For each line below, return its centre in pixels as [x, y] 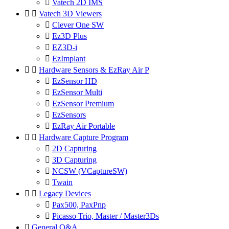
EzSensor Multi [77, 92]
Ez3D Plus [70, 36]
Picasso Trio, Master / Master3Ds [106, 216]
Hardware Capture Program [84, 137]
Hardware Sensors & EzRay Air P [94, 70]
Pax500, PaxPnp [79, 204]
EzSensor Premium [83, 103]
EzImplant [69, 58]
